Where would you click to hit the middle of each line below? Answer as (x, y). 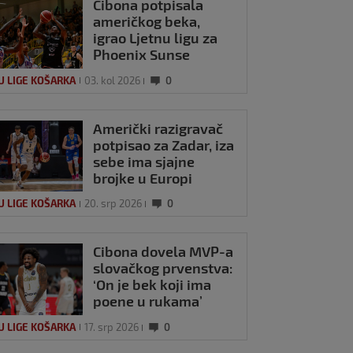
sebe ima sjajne (144, 161)
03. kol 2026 (113, 80)
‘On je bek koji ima (152, 285)
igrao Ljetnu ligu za (156, 37)
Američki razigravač (158, 128)
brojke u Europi (143, 178)
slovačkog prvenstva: (163, 268)
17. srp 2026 (112, 327)
